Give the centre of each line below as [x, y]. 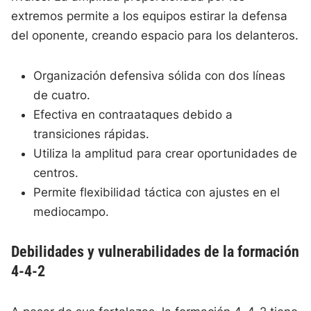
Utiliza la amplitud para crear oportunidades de [166, 154]
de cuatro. [62, 95]
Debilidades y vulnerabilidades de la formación [155, 252]
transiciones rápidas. [92, 134]
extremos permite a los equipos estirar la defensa [150, 16]
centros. [56, 173]
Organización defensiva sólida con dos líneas [160, 76]
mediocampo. [72, 212]
